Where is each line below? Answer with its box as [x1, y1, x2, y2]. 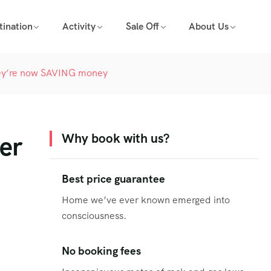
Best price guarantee [62, 172, 165, 186]
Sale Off [125, 20, 159, 33]
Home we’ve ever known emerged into [62, 194, 230, 207]
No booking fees [62, 244, 141, 259]
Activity [62, 20, 96, 33]
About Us [189, 20, 229, 33]
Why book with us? [62, 130, 169, 146]
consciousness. [62, 209, 126, 223]
